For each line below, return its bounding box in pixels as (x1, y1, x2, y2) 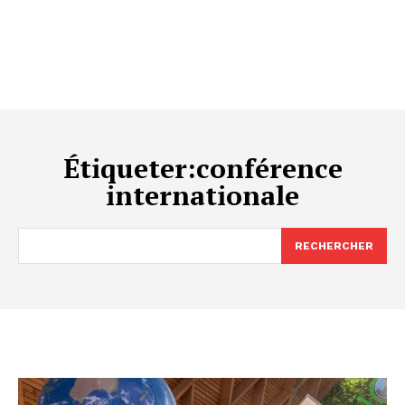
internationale (106, 177, 299, 214)
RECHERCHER (295, 240, 373, 253)
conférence (195, 150, 343, 187)
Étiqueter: (62, 150, 196, 187)
